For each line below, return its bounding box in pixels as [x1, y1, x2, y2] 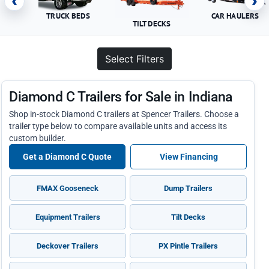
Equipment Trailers [35, 212, 100, 222]
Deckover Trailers [37, 241, 98, 250]
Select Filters [105, 53, 164, 65]
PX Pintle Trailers [159, 241, 218, 250]
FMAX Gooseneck [37, 183, 98, 193]
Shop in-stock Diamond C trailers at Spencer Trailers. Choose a [9, 109, 239, 119]
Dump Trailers [164, 183, 213, 193]
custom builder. [9, 133, 66, 144]
